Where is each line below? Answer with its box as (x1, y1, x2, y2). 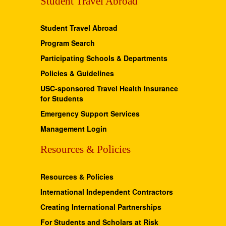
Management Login (40, 124, 107, 134)
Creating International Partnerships (40, 201, 161, 212)
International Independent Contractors (40, 186, 173, 197)
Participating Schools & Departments (40, 53, 167, 64)
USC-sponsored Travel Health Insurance (40, 83, 178, 94)
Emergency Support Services (40, 108, 140, 119)
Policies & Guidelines (40, 68, 114, 79)
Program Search (40, 38, 95, 48)
